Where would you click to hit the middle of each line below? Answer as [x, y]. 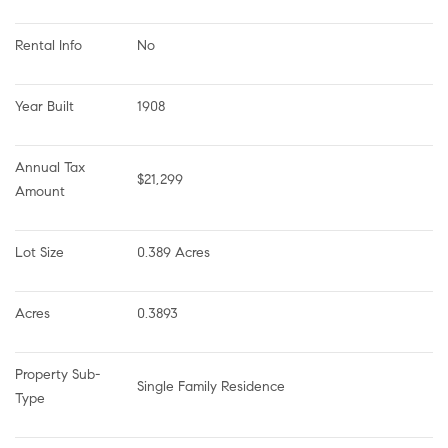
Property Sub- [57, 374]
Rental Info [48, 45]
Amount [40, 191]
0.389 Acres [173, 252]
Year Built [44, 106]
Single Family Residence [211, 386]
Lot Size [39, 252]
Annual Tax [52, 167]
